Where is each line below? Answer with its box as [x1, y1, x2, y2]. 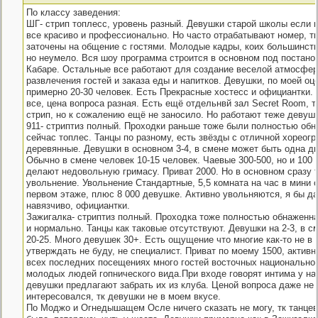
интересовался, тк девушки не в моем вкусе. [26, 291, 221, 302]
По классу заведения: [26, 7, 121, 18]
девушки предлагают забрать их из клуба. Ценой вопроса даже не [26, 280, 314, 290]
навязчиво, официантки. [26, 200, 130, 211]
